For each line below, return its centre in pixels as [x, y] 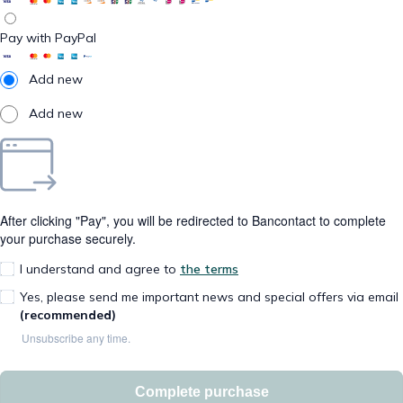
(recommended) [68, 315]
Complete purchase [201, 392]
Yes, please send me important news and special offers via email [209, 297]
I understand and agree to [100, 269]
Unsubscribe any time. [76, 338]
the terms [209, 269]
